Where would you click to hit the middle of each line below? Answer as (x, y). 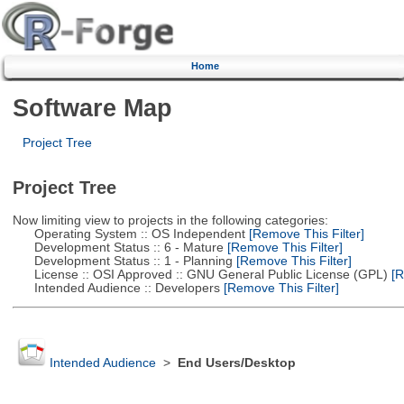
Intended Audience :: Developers (116, 288)
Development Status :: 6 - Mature (118, 247)
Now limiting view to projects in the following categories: (170, 220)
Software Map (92, 107)
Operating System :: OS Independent (129, 234)
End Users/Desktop (236, 363)
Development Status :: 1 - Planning (122, 261)
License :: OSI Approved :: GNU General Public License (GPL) (200, 274)
